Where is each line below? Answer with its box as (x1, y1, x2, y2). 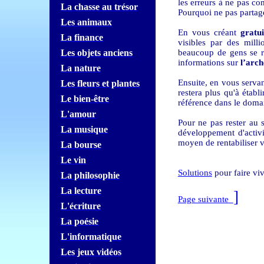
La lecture (60, 186, 101, 196)
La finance (60, 32, 103, 42)
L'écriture (60, 201, 101, 211)
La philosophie (60, 170, 120, 180)
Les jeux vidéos (60, 247, 121, 257)
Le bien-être (60, 94, 109, 104)
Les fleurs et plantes (60, 78, 140, 88)
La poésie (60, 216, 98, 226)
